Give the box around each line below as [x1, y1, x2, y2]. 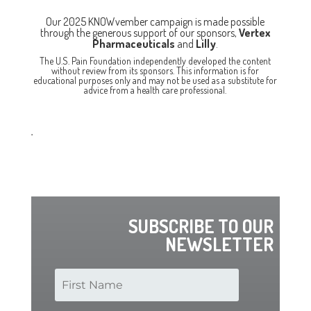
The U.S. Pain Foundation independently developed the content [40, 55, 271, 67]
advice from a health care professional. [84, 84, 227, 96]
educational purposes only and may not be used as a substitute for [33, 74, 278, 86]
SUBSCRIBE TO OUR [128, 215, 274, 237]
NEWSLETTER [165, 233, 274, 255]
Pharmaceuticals [92, 37, 176, 51]
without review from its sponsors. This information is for [51, 65, 260, 76]
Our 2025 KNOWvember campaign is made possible [46, 15, 265, 28]
